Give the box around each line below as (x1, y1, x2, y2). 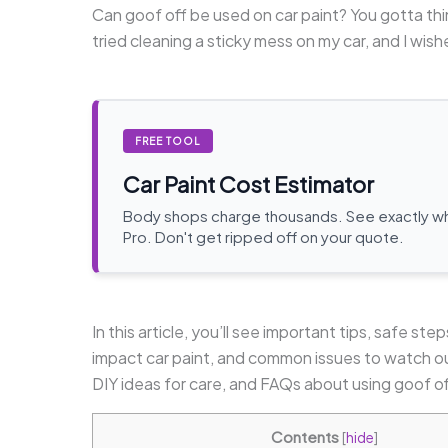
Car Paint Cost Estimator (123, 170, 374, 198)
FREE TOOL (135, 135, 201, 147)
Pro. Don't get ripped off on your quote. (123, 227, 404, 246)
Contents (271, 427, 339, 446)
